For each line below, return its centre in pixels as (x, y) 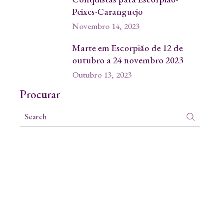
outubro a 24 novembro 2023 (128, 60)
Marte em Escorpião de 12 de (127, 48)
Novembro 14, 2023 (106, 26)
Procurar (40, 95)
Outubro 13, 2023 (102, 75)
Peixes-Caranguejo (108, 12)
